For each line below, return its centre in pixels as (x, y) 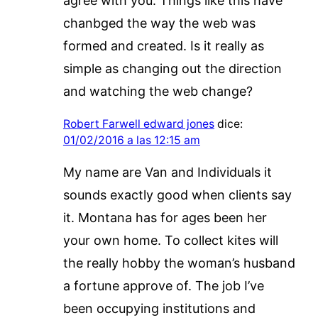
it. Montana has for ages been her (165, 217)
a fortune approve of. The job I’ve (163, 285)
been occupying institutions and (159, 308)
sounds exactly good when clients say (177, 194)
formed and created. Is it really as (163, 45)
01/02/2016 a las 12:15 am (131, 140)
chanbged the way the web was (159, 23)
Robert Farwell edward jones (138, 124)
